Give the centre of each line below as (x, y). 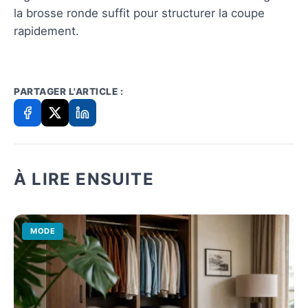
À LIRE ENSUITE (84, 179)
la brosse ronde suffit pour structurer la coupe (139, 13)
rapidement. (46, 31)
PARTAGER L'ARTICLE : (68, 91)
